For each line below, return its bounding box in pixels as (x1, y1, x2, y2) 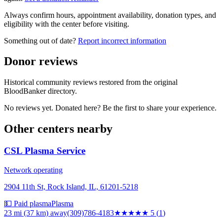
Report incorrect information (78, 36, 166, 45)
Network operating (4, 165, 63, 174)
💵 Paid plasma (4, 199, 51, 208)
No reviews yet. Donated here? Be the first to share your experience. (4, 104, 217, 112)
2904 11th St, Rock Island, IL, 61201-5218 (4, 182, 138, 191)
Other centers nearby (4, 122, 112, 136)
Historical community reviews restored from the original (4, 78, 178, 87)
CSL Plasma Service (4, 146, 85, 156)
